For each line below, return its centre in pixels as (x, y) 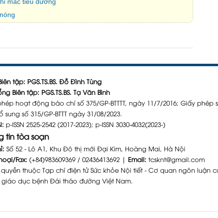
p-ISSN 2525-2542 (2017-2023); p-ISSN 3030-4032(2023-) (85, 124)
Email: (137, 159)
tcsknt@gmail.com (177, 159)
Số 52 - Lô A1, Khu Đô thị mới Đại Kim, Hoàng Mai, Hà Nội (95, 148)
